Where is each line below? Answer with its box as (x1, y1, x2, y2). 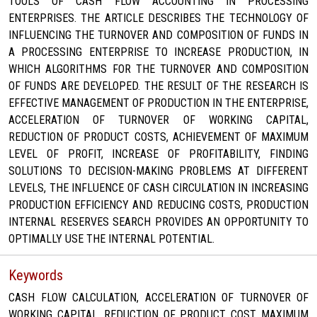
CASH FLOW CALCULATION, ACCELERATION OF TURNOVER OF (8, 291, 309, 305)
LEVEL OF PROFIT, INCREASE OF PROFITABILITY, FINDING (8, 147, 309, 161)
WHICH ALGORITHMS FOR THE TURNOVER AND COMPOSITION (8, 62, 309, 76)
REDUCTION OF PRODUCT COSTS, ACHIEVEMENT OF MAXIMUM (8, 130, 309, 144)
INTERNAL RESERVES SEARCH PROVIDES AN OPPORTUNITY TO (8, 215, 309, 229)
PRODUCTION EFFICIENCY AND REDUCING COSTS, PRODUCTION (8, 198, 309, 212)
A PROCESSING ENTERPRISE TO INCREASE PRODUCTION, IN (8, 45, 309, 59)
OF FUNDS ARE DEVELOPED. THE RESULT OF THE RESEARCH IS (8, 79, 309, 93)
